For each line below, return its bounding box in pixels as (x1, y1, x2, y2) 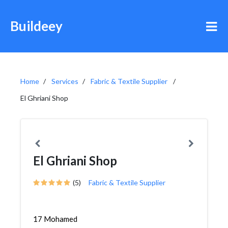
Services (51, 77, 78, 85)
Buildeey (10, 18, 63, 34)
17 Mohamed (33, 214, 77, 223)
